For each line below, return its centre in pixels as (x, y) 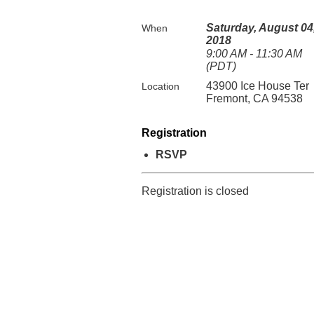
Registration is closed (195, 191)
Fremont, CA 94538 (254, 98)
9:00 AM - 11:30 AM (254, 54)
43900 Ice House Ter (258, 86)
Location (161, 86)
